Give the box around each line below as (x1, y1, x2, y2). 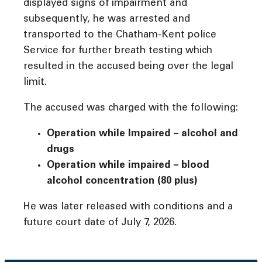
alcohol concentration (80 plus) (47, 176, 198, 187)
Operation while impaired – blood (47, 160, 209, 171)
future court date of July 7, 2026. (23, 218, 177, 228)
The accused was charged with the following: (23, 103, 238, 113)
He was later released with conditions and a (23, 202, 233, 212)
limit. (23, 77, 47, 88)
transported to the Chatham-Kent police (23, 30, 216, 40)
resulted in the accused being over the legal (23, 61, 233, 72)
